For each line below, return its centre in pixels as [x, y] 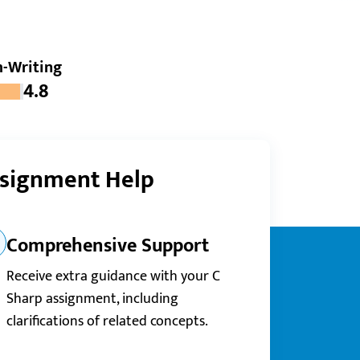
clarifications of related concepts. [107, 321]
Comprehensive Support [108, 246]
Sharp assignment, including [92, 299]
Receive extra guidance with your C [113, 276]
